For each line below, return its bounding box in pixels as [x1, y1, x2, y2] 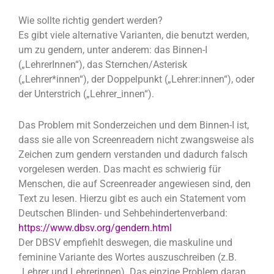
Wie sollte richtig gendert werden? [18, 15, 163, 27]
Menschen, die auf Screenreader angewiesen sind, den [18, 177, 251, 190]
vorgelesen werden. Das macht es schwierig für [18, 163, 221, 175]
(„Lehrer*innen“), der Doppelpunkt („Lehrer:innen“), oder [18, 73, 254, 86]
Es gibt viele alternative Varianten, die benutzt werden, [18, 29, 249, 42]
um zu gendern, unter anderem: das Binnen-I [18, 44, 207, 56]
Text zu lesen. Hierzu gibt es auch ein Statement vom [18, 192, 246, 204]
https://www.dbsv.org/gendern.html [18, 221, 172, 234]
